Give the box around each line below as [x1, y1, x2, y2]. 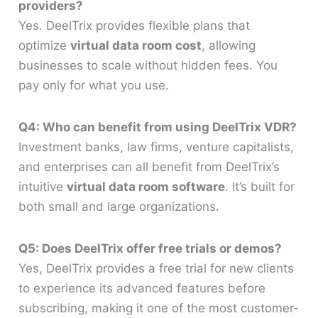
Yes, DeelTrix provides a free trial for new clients [18, 261, 295, 276]
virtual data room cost [70, 38, 202, 53]
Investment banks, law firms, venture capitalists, [18, 139, 295, 154]
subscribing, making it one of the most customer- [18, 301, 300, 316]
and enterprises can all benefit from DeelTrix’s [18, 159, 280, 174]
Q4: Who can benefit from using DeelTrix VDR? [18, 119, 297, 134]
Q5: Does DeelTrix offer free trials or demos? [18, 241, 283, 256]
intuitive [18, 179, 67, 194]
